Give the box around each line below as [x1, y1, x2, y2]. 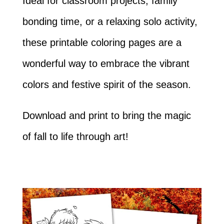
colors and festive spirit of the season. [22, 79, 191, 90]
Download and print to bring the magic [22, 110, 191, 121]
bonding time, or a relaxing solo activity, [22, 16, 197, 27]
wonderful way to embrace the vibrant [22, 58, 189, 69]
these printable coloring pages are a [22, 37, 181, 48]
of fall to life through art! [22, 131, 128, 142]
